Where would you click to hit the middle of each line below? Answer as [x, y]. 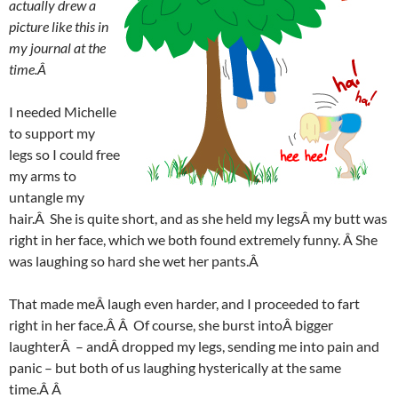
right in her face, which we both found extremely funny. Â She [193, 239]
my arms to [43, 175]
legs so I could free [64, 154]
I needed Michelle [63, 111]
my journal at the [57, 47]
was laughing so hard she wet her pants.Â [135, 260]
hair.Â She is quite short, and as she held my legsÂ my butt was [198, 218]
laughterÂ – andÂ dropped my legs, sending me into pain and [194, 346]
